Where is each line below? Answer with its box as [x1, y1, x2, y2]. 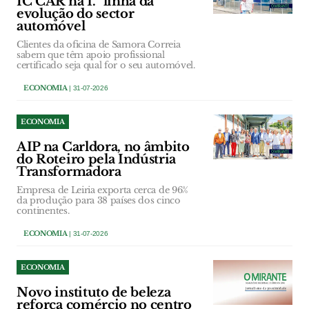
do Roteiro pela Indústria [17, 152, 177, 168]
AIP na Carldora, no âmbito [17, 139, 190, 155]
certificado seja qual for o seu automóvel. [17, 59, 195, 72]
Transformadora [17, 164, 121, 180]
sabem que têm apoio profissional [17, 49, 165, 61]
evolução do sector [17, 6, 134, 22]
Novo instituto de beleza [17, 285, 171, 301]
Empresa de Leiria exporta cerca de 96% [17, 184, 188, 197]
